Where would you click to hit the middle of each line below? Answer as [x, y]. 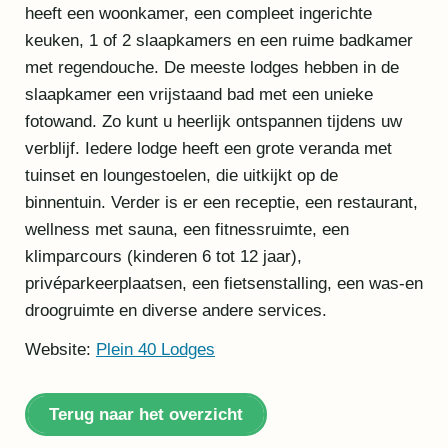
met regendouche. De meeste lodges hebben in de [211, 68]
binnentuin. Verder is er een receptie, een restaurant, [221, 203]
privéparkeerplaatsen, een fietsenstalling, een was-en [223, 284]
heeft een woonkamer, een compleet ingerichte [198, 14]
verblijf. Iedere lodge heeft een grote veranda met [208, 149]
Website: [60, 349]
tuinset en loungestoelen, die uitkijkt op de [181, 176]
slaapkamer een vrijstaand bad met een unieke [198, 95]
